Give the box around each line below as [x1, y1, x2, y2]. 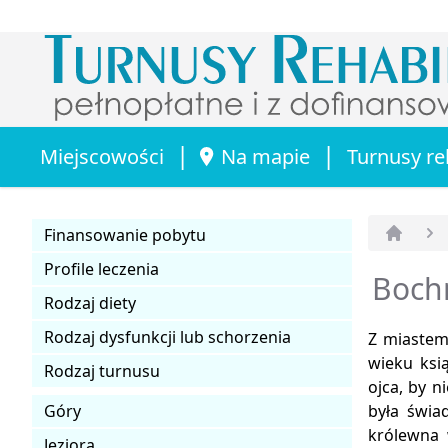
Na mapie [221, 142, 310, 170]
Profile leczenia [44, 257, 159, 280]
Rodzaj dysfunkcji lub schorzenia [44, 325, 291, 348]
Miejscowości [40, 142, 164, 170]
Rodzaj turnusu [44, 359, 160, 382]
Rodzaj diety [44, 291, 136, 314]
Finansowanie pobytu [44, 223, 206, 246]
